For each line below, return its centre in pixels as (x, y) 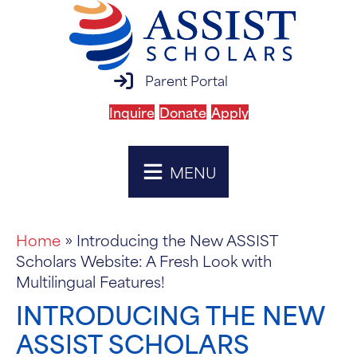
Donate (182, 112)
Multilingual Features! (90, 281)
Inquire (131, 112)
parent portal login (178, 80)
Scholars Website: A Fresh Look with (144, 260)
